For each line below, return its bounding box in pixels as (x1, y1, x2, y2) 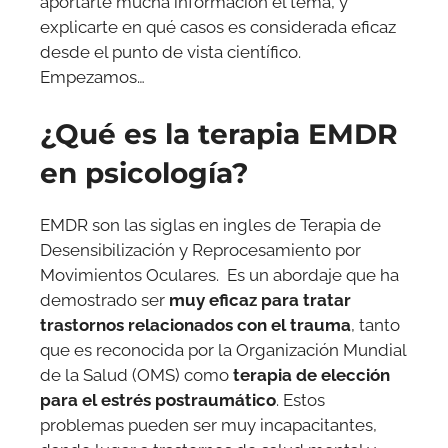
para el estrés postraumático (40, 390, 276, 411)
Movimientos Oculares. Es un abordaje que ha (40, 265, 399, 286)
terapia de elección (229, 365, 390, 386)
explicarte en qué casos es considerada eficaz (40, 16, 396, 37)
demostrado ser (40, 290, 169, 311)
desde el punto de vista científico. (40, 41, 301, 62)
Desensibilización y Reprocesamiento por (40, 240, 361, 261)
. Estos (276, 390, 325, 411)
